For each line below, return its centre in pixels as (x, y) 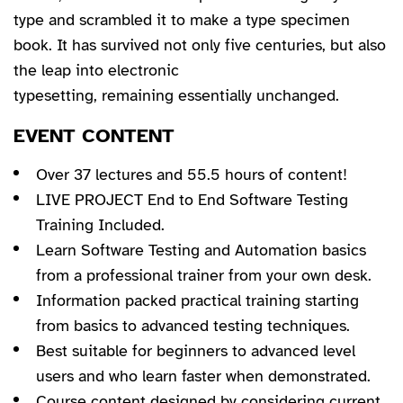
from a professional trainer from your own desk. (204, 276)
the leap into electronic (96, 71)
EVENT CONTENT (94, 136)
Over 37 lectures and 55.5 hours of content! (192, 175)
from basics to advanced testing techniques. (193, 326)
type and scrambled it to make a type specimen (182, 20)
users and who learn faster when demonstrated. (203, 376)
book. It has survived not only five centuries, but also (200, 45)
